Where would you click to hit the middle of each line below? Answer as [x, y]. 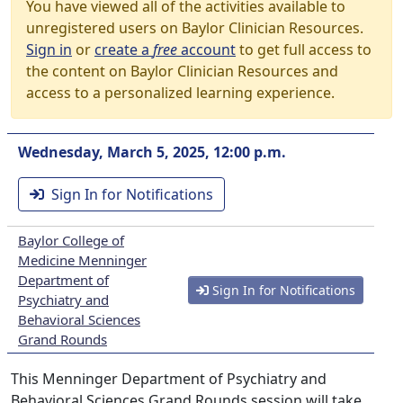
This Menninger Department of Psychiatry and [169, 379]
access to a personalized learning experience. [180, 93]
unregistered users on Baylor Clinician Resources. [195, 28]
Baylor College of [71, 240]
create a [124, 49]
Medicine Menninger [82, 260]
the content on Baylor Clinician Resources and [182, 71]
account [206, 49]
